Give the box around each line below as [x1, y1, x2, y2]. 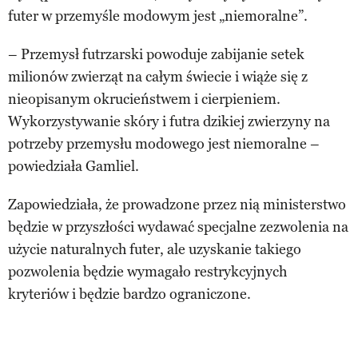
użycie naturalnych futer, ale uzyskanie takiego [8, 240, 301, 258]
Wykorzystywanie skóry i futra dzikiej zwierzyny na [8, 112, 330, 130]
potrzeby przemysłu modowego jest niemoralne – [8, 134, 320, 153]
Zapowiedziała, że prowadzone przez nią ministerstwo [8, 195, 346, 213]
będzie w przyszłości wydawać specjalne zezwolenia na [8, 217, 348, 236]
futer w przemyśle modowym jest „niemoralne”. [8, 6, 308, 25]
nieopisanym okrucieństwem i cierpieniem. [8, 89, 280, 108]
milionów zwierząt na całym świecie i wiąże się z [8, 67, 308, 86]
